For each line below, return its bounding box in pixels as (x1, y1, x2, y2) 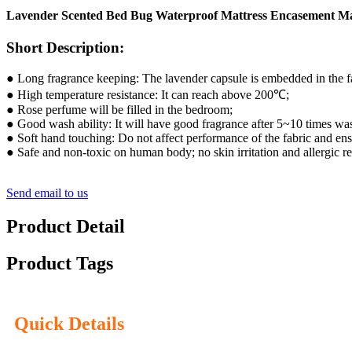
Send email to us (6, 185, 88, 200)
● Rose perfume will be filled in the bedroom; (6, 102, 233, 116)
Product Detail (6, 215, 125, 236)
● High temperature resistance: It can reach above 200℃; (6, 87, 289, 101)
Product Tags (6, 252, 113, 273)
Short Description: (6, 39, 124, 57)
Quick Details (14, 313, 124, 334)
